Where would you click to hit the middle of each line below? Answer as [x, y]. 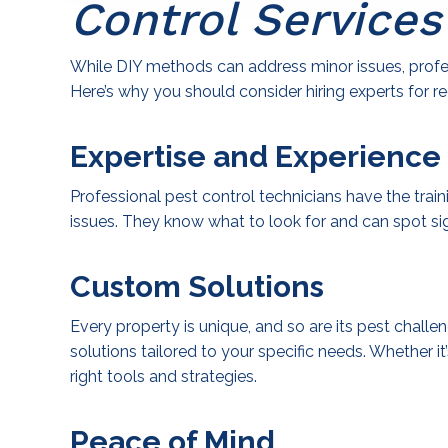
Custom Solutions [197, 287]
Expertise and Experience [255, 157]
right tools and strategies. [163, 377]
